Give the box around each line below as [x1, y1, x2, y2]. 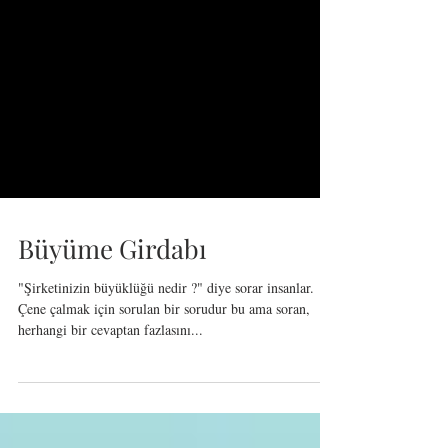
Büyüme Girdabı [18, 319, 207, 354]
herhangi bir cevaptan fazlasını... [18, 408, 203, 427]
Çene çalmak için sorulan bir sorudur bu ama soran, [18, 387, 310, 406]
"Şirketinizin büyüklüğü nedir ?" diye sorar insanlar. [18, 366, 314, 385]
